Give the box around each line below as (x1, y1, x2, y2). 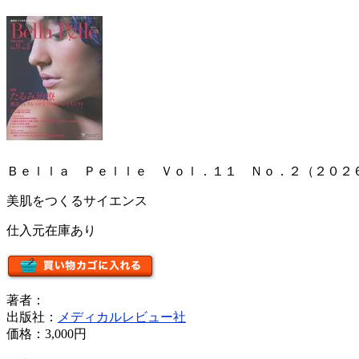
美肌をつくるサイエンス (6, 194, 147, 208)
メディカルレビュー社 (58, 310, 186, 324)
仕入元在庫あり (6, 224, 96, 237)
